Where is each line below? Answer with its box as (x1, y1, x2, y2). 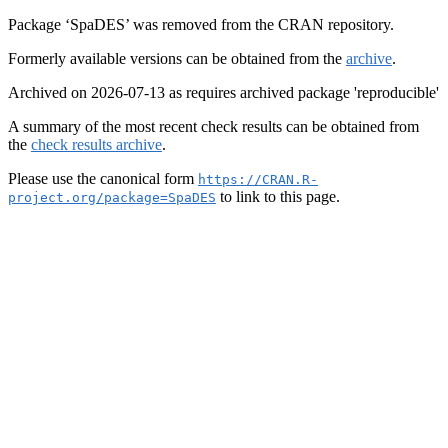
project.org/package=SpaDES (8, 190, 216, 205)
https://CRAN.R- (198, 172, 318, 187)
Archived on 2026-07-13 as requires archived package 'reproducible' (8, 84, 439, 101)
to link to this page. (216, 188, 340, 205)
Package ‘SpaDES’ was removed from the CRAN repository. (8, 16, 394, 33)
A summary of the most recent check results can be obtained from (8, 118, 419, 135)
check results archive (31, 136, 162, 153)
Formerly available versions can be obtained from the (8, 50, 346, 67)
